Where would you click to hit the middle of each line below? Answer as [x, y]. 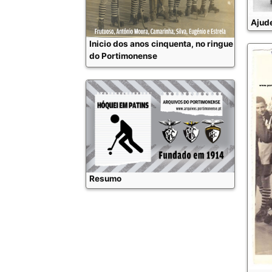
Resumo [105, 178]
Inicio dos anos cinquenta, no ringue [161, 43]
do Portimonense [123, 56]
